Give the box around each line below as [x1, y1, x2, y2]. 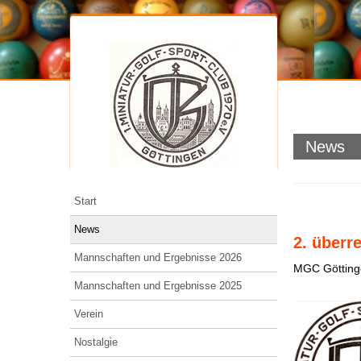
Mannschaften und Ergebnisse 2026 [74, 251, 242, 263]
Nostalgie [74, 336, 118, 348]
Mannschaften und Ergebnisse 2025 [74, 280, 242, 292]
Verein [74, 308, 103, 320]
